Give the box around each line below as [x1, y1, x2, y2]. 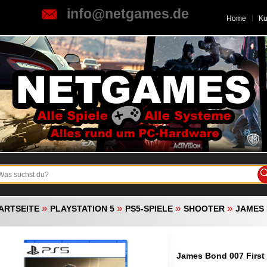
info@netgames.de [67, 6, 189, 21]
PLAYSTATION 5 [50, 204, 114, 213]
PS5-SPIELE [125, 204, 173, 213]
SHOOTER [184, 204, 225, 213]
